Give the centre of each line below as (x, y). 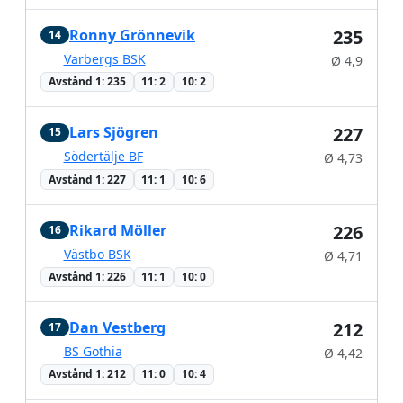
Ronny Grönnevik (132, 36)
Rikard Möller (118, 230)
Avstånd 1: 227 (87, 179)
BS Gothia (93, 352)
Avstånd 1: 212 (87, 374)
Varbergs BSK (104, 59)
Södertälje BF (103, 157)
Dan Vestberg (117, 328)
